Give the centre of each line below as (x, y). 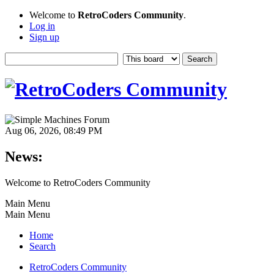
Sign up (44, 37)
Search (43, 246)
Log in (42, 26)
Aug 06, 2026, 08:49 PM (54, 130)
